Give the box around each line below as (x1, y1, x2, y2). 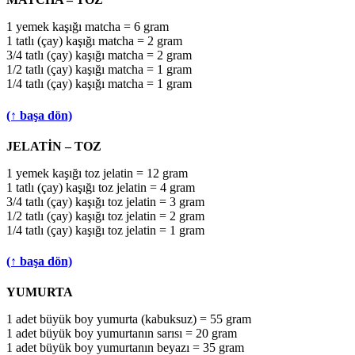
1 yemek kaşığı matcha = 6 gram (6, 20, 169, 34)
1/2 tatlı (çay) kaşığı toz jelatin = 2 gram (6, 208, 204, 223)
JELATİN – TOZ (6, 139, 101, 153)
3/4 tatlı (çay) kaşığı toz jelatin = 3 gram (6, 194, 204, 208)
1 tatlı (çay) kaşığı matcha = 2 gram (6, 34, 182, 48)
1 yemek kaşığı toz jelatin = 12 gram (6, 166, 188, 180)
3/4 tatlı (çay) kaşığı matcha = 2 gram (6, 48, 192, 63)
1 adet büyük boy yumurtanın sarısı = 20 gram (6, 326, 237, 341)
